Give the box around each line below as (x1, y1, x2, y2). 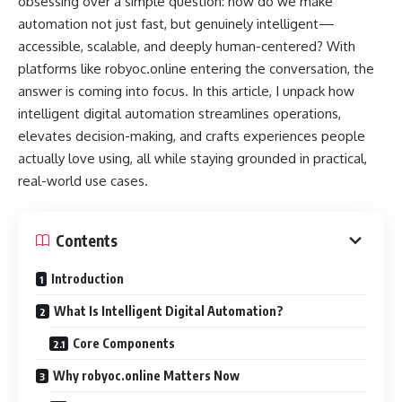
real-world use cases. (18, 171, 148, 189)
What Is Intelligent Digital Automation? (54, 303, 284, 319)
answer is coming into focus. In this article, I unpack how (18, 82, 354, 100)
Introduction (51, 271, 124, 286)
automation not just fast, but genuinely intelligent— (18, 14, 335, 32)
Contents (56, 230, 118, 250)
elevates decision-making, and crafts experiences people (18, 127, 365, 144)
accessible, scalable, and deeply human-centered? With (18, 37, 355, 55)
